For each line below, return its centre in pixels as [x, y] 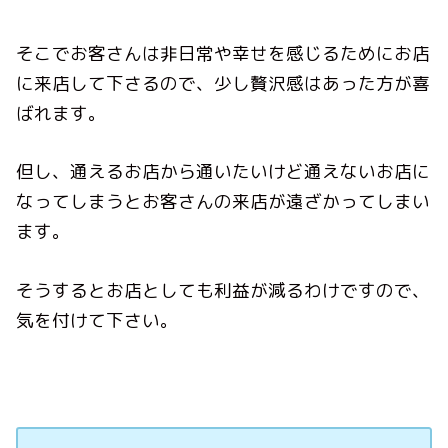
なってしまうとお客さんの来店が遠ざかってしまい [223, 202]
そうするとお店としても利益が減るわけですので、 [223, 290]
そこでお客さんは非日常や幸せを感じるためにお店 [223, 54]
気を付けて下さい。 [97, 320]
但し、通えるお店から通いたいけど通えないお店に [223, 172]
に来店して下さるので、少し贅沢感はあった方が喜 [223, 84]
